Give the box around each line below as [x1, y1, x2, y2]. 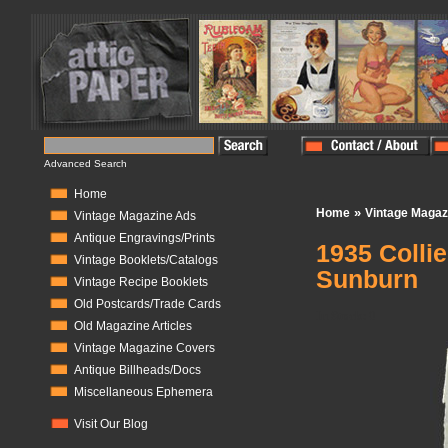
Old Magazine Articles [74, 319, 192, 333]
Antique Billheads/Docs [74, 363, 201, 377]
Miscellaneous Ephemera [74, 385, 213, 399]
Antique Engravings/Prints [74, 231, 215, 245]
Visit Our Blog [74, 417, 148, 431]
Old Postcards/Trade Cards [74, 297, 221, 311]
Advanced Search [44, 158, 127, 169]
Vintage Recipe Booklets [74, 275, 208, 289]
